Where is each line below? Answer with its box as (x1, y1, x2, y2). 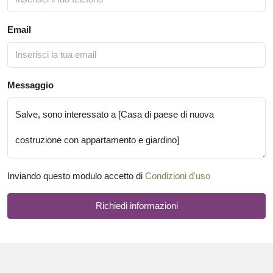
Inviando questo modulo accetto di (7, 170, 145, 181)
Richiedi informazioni (95, 200, 178, 211)
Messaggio (7, 79, 54, 90)
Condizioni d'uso (145, 170, 210, 181)
